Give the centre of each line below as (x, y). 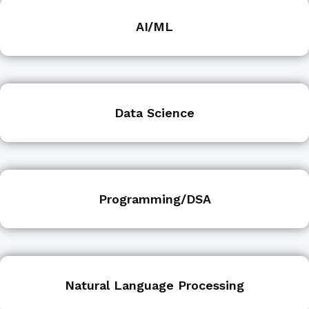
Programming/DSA (154, 199)
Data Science (154, 113)
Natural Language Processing (154, 286)
